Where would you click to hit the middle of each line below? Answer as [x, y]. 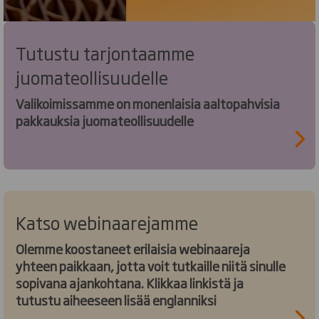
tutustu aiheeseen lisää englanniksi [117, 299]
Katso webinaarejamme [107, 222]
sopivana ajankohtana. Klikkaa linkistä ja [81, 282]
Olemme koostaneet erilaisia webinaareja [133, 248]
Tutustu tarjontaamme [105, 52]
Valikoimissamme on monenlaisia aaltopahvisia [148, 103]
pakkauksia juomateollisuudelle [106, 120]
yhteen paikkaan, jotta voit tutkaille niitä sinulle [151, 265]
